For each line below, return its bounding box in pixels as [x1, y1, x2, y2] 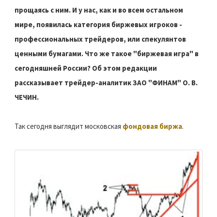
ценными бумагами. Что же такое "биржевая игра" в [15, 49, 199, 59]
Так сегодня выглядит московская [15, 122, 123, 131]
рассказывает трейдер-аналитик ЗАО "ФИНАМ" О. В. [15, 78, 198, 88]
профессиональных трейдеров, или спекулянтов [15, 34, 186, 44]
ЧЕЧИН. [15, 93, 39, 102]
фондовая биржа [123, 122, 182, 131]
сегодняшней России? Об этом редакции [15, 63, 157, 73]
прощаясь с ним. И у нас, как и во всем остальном [15, 5, 183, 15]
